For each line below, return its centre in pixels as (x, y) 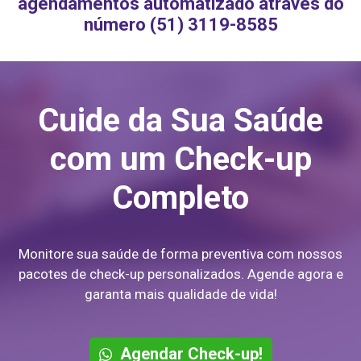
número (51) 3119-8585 (180, 25)
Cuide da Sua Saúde (180, 120)
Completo (180, 198)
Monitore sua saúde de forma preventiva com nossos (180, 254)
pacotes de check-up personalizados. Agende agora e (180, 274)
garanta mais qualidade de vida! (180, 294)
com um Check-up (180, 159)
